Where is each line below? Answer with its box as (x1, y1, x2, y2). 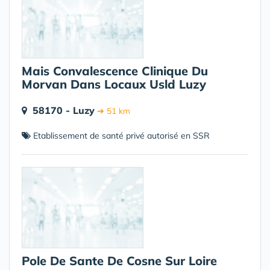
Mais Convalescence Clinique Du (22, 63, 208, 78)
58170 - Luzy (33, 104, 95, 116)
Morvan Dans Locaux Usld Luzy (22, 77, 206, 92)
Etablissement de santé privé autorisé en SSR (31, 130, 210, 141)
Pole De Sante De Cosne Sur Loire (22, 253, 217, 268)
